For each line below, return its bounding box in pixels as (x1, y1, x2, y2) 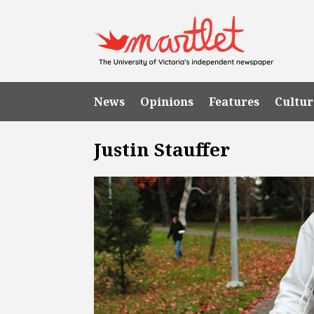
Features (209, 93, 260, 109)
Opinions (140, 93, 194, 109)
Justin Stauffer (94, 136, 231, 162)
